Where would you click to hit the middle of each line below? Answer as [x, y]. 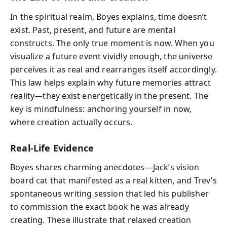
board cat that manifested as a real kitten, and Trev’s [113, 180]
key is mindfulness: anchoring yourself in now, [101, 109]
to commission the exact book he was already [100, 207]
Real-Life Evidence [52, 148]
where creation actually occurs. [71, 122]
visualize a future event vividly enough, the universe [111, 56]
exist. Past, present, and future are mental [93, 30]
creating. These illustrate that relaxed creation [101, 220]
